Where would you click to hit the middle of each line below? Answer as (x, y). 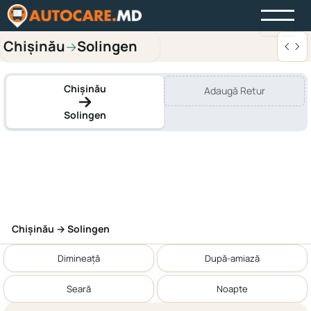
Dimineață (79, 258)
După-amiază (232, 258)
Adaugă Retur (234, 91)
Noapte (232, 288)
